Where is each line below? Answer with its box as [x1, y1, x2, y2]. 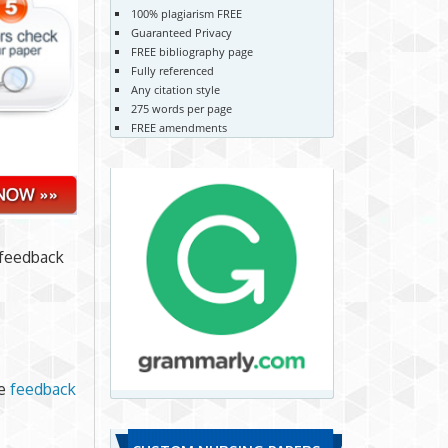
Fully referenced [130, 62, 214, 78]
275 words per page [130, 100, 232, 116]
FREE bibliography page [130, 43, 253, 59]
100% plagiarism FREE [130, 5, 242, 21]
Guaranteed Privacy [130, 24, 232, 40]
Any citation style [130, 81, 220, 97]
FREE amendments [130, 119, 227, 135]
